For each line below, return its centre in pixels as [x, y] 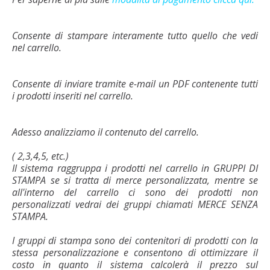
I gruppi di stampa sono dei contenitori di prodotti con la [135, 240]
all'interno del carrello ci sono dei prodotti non [135, 192]
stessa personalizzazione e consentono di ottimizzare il [135, 252]
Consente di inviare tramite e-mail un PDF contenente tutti [135, 83]
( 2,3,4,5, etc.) [40, 156]
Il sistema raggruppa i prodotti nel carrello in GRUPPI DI [135, 168]
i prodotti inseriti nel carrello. [73, 96]
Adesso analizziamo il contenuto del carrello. [105, 132]
